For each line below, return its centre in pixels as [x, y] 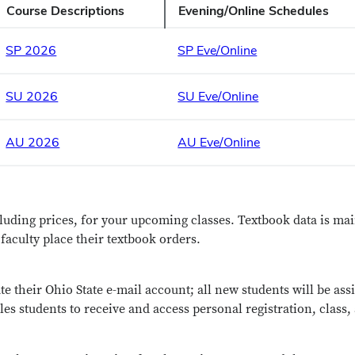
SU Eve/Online [218, 96]
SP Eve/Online [218, 50]
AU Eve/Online [219, 142]
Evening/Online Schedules [254, 11]
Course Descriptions [66, 11]
